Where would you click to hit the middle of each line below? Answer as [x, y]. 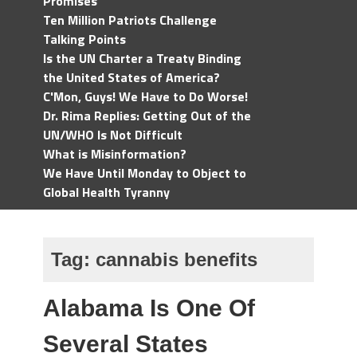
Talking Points [84, 39]
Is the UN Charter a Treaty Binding [142, 58]
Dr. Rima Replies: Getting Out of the [147, 116]
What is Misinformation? [115, 154]
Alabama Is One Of [149, 308]
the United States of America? [131, 77]
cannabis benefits [177, 259]
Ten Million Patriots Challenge [130, 20]
